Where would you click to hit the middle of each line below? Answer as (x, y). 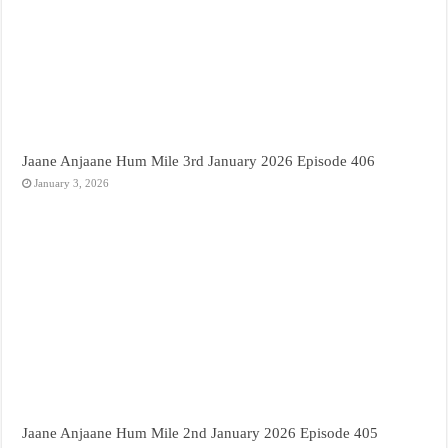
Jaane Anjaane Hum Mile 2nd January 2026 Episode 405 (200, 432)
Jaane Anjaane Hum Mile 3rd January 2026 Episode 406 (199, 160)
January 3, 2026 (72, 182)
